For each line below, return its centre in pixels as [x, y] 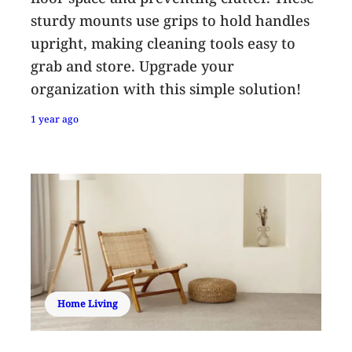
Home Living [88, 303]
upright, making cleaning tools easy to [163, 43]
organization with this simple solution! [166, 88]
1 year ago [55, 119]
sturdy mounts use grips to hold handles [170, 20]
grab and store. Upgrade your [133, 66]
